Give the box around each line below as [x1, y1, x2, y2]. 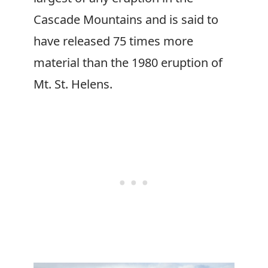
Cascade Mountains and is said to [33, 11, 218, 28]
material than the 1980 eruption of [33, 54, 223, 71]
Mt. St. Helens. [33, 76, 112, 92]
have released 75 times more [33, 33, 193, 49]
